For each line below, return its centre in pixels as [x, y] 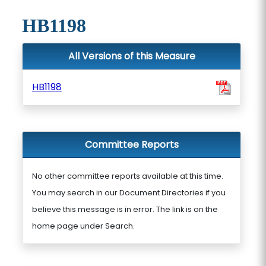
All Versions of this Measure [132, 56]
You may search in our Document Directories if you [129, 193]
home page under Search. [83, 226]
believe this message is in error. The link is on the [125, 209]
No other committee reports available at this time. [127, 176]
